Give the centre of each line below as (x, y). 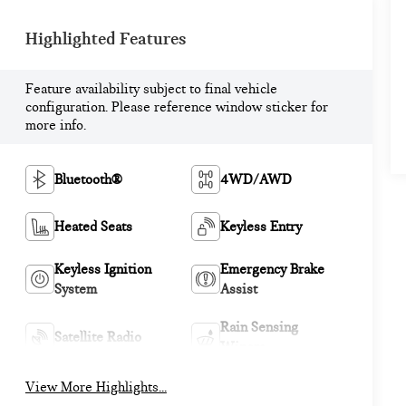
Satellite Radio (97, 338)
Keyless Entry (261, 227)
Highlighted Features (106, 38)
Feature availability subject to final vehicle (151, 88)
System (75, 290)
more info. (55, 125)
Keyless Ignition (102, 270)
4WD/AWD (256, 180)
